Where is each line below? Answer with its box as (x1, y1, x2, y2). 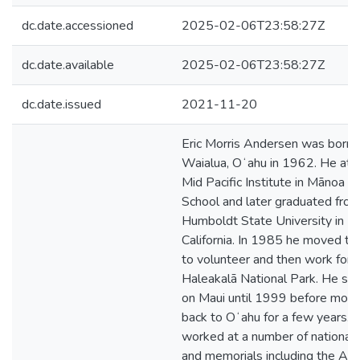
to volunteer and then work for (182, 251, 351, 268)
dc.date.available (22, 56, 114, 74)
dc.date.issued (22, 96, 101, 113)
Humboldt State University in (182, 212, 344, 230)
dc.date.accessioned (22, 17, 133, 35)
